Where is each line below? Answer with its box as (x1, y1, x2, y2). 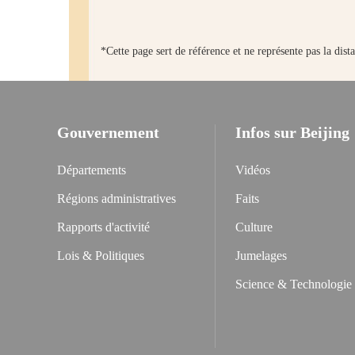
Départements (57, 163, 126, 177)
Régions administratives (57, 192, 176, 205)
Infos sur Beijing (235, 124, 349, 141)
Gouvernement (57, 124, 159, 141)
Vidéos (235, 163, 270, 177)
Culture (235, 220, 273, 234)
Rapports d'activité (57, 220, 150, 234)
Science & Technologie (235, 277, 352, 291)
